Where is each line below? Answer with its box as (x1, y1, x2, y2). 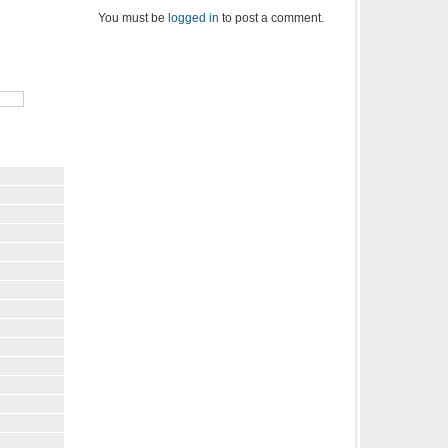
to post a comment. (219, 10, 324, 25)
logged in (168, 10, 219, 25)
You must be (98, 10, 168, 25)
